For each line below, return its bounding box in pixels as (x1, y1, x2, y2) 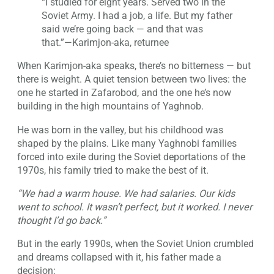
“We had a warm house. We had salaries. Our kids (17, 188, 235, 200)
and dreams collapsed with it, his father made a (17, 251, 221, 264)
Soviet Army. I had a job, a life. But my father (42, 10, 232, 22)
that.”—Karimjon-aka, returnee (42, 37, 169, 49)
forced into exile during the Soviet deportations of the (17, 150, 245, 163)
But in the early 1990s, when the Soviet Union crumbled (17, 238, 254, 250)
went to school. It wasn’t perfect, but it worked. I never (17, 201, 253, 213)
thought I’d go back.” (17, 215, 106, 227)
